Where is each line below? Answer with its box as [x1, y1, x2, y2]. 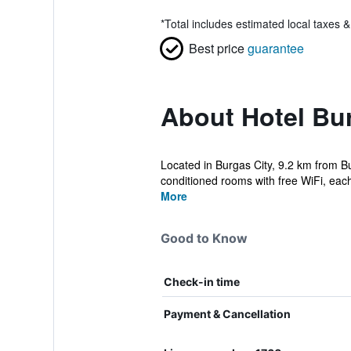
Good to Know [160, 230, 248, 246]
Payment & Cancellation [163, 307, 291, 320]
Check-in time [163, 275, 240, 288]
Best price [188, 39, 244, 57]
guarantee [247, 39, 304, 57]
